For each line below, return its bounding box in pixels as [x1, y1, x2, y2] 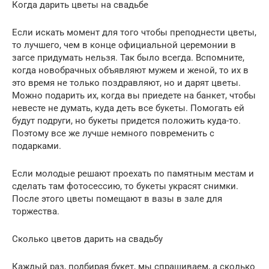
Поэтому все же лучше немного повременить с [12, 127, 214, 139]
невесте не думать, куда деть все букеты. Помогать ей [12, 102, 244, 113]
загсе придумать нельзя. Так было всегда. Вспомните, [12, 52, 244, 63]
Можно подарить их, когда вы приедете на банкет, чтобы [12, 89, 256, 101]
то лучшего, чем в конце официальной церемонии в [12, 39, 236, 50]
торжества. [12, 205, 59, 217]
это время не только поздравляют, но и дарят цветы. [12, 77, 241, 88]
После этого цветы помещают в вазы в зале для [12, 193, 222, 204]
